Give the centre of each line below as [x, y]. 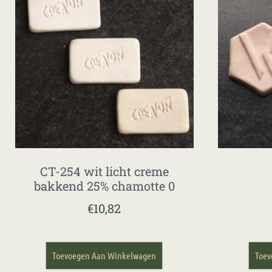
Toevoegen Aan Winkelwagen [104, 256]
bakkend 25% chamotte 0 [104, 186]
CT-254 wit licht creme [104, 172]
